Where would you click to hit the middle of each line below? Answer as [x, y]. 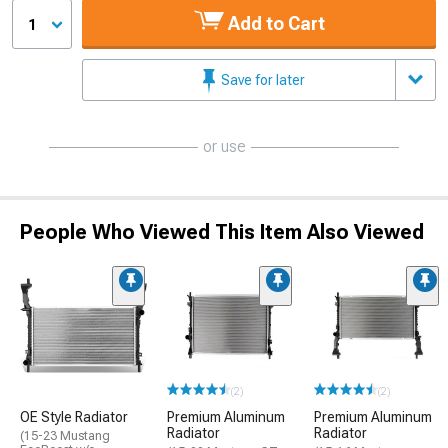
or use [224, 146]
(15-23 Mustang [65, 436]
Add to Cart [274, 23]
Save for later [261, 79]
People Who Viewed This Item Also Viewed [222, 231]
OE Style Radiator [74, 417]
